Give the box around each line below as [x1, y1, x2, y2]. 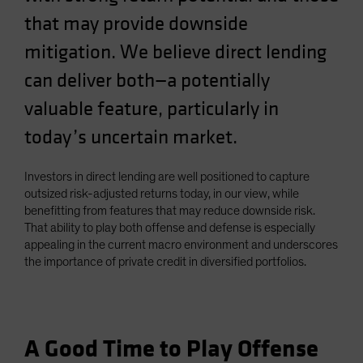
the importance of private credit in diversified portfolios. [24, 255, 309, 268]
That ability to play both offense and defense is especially [24, 221, 315, 234]
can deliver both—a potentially [24, 68, 270, 93]
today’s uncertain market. [24, 125, 237, 150]
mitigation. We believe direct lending [24, 40, 327, 65]
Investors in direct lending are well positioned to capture [24, 170, 310, 183]
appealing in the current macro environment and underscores [24, 238, 338, 251]
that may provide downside [24, 11, 248, 36]
